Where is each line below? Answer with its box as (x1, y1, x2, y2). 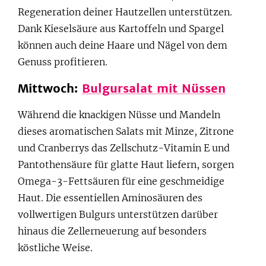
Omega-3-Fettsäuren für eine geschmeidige (18, 175, 224, 187)
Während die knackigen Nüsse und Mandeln (18, 108, 220, 121)
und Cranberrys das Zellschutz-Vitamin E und (18, 141, 230, 154)
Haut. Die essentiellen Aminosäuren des (18, 191, 202, 204)
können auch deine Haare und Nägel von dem (18, 39, 227, 51)
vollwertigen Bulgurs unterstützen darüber (18, 208, 218, 220)
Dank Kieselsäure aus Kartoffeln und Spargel (18, 22, 224, 34)
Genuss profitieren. (18, 55, 107, 68)
